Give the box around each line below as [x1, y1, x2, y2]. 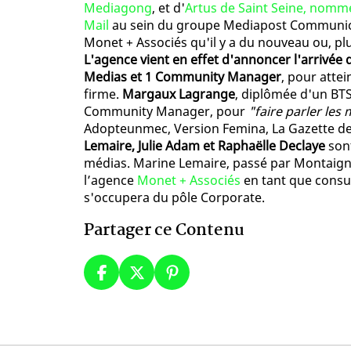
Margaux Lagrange [122, 85, 235, 103]
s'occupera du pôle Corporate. [84, 189, 265, 207]
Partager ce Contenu [84, 217, 244, 244]
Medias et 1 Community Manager [84, 68, 281, 86]
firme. [84, 85, 122, 103]
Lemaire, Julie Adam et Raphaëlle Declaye [84, 137, 325, 155]
